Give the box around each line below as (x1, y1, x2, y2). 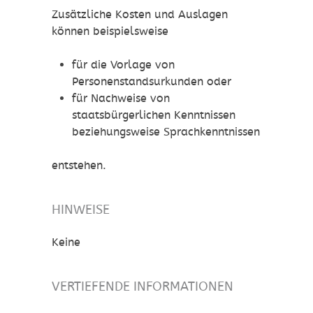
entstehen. (52, 159, 106, 173)
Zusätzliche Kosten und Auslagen (52, 8, 228, 22)
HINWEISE (52, 202, 110, 217)
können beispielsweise (52, 24, 168, 38)
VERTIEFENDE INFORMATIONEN (52, 279, 233, 294)
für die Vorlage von (71, 58, 175, 72)
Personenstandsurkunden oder (71, 75, 231, 89)
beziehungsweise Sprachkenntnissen (71, 125, 260, 139)
